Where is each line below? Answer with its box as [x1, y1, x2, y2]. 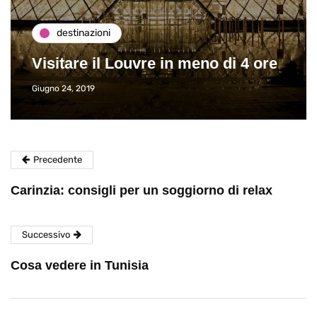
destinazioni [57, 27, 110, 40]
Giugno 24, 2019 [32, 83, 95, 93]
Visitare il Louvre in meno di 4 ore [32, 54, 277, 72]
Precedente [33, 154, 82, 165]
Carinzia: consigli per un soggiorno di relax [11, 183, 272, 197]
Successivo [22, 229, 70, 240]
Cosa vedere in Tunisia [11, 258, 149, 272]
